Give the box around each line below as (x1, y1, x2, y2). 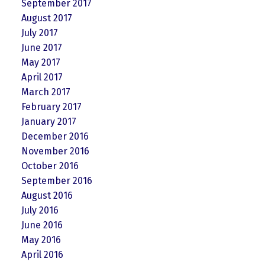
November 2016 (21, 145, 89, 157)
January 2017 (21, 115, 76, 127)
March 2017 (21, 86, 70, 98)
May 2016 (21, 234, 61, 245)
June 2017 (21, 41, 62, 53)
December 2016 (21, 130, 89, 142)
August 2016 (21, 189, 73, 201)
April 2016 (21, 248, 63, 260)
